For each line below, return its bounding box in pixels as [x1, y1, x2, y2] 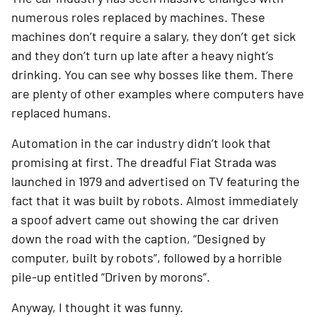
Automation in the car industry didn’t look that [11, 135, 271, 151]
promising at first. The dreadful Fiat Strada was [11, 154, 277, 171]
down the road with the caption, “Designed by [11, 231, 265, 247]
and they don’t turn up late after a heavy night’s [11, 47, 274, 64]
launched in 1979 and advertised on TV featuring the [11, 173, 300, 190]
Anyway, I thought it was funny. [11, 299, 183, 316]
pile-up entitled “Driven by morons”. [11, 269, 210, 285]
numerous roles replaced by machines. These [11, 9, 265, 25]
